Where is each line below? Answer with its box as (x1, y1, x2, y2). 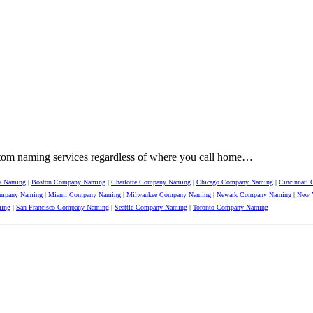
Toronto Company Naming (193, 203, 268, 211)
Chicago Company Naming (196, 177, 273, 186)
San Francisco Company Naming (16, 203, 109, 211)
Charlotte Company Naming (111, 177, 191, 186)
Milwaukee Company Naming (126, 190, 211, 198)
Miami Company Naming (48, 190, 121, 198)
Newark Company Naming (217, 190, 291, 198)
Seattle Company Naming (115, 203, 187, 211)
